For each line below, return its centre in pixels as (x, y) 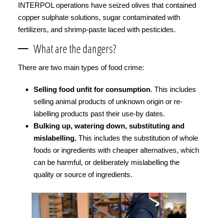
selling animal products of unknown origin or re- (108, 101)
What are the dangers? (75, 49)
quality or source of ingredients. (83, 174)
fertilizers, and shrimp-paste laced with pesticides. (97, 29)
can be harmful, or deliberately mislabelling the (107, 162)
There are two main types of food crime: (81, 67)
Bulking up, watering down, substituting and (109, 126)
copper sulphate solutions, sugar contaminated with (99, 17)
